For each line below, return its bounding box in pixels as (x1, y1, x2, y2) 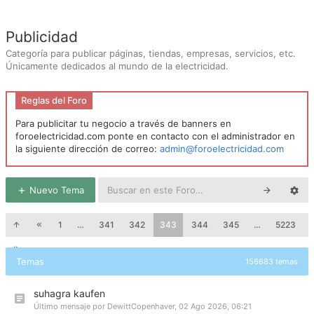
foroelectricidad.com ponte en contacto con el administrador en (15, 130, 295, 142)
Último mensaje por (34, 301, 107, 311)
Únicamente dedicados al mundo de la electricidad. (6, 60, 228, 71)
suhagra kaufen (34, 287, 105, 299)
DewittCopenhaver (107, 301, 175, 311)
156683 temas (245, 257, 298, 266)
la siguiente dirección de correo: (15, 143, 160, 154)
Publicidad (6, 28, 78, 46)
